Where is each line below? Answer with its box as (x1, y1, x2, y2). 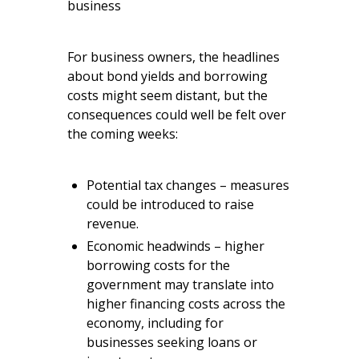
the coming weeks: (67, 125, 178, 143)
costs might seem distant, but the (67, 87, 268, 105)
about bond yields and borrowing (67, 67, 268, 86)
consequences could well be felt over (67, 106, 286, 124)
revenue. (87, 215, 139, 233)
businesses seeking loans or (87, 333, 257, 352)
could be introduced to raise (87, 196, 254, 214)
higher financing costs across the (87, 295, 285, 313)
